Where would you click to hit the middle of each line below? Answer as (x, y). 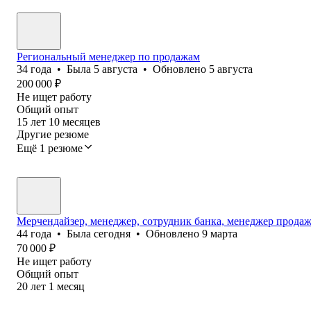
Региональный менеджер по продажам (108, 56)
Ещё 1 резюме (50, 148)
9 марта (220, 233)
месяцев (82, 121)
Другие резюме (53, 134)
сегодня (112, 233)
